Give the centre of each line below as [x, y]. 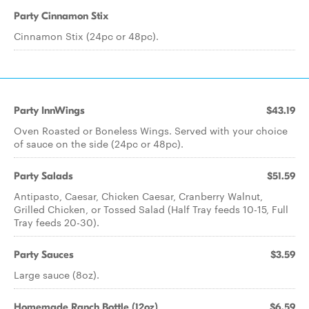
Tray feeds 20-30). [57, 222]
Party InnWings [49, 110]
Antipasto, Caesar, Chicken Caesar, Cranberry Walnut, [138, 196]
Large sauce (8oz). [57, 275]
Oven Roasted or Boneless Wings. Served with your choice [151, 130]
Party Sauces [44, 255]
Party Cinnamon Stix [61, 16]
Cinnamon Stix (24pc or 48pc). [86, 36]
